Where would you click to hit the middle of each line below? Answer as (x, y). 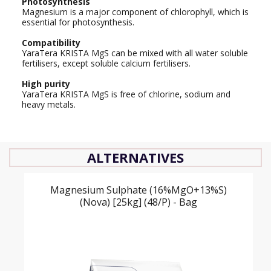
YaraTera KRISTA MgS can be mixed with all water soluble (135, 53)
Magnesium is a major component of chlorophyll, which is (135, 12)
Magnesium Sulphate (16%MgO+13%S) (139, 190)
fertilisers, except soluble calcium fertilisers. (106, 64)
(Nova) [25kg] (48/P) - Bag (139, 202)
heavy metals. (49, 105)
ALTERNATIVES (135, 158)
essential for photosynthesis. (78, 22)
